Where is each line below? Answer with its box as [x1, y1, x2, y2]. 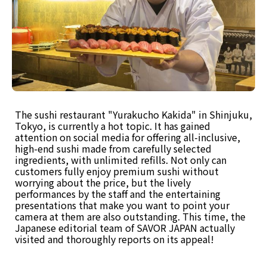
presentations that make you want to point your [15, 198, 229, 212]
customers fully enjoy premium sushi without [15, 164, 219, 178]
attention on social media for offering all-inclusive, [15, 130, 240, 144]
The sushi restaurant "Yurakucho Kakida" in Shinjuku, [15, 107, 252, 122]
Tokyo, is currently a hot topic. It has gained [15, 119, 210, 133]
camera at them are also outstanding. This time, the [15, 209, 246, 223]
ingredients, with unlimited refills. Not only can [15, 153, 226, 167]
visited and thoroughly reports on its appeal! [15, 232, 214, 246]
